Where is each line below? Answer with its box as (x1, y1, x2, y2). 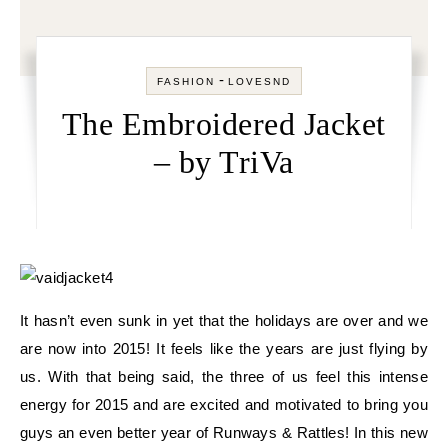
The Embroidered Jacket (61, 106, 386, 142)
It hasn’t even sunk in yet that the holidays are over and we (20, 312, 428, 329)
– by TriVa (153, 144, 294, 180)
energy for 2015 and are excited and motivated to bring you (20, 396, 428, 413)
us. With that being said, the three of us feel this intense (20, 368, 428, 385)
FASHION (156, 76, 215, 87)
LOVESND (227, 76, 291, 87)
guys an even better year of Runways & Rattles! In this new (20, 424, 428, 441)
